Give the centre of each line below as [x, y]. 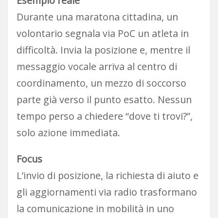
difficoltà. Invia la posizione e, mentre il [103, 50]
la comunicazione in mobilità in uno [95, 209]
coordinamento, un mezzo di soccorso [101, 83]
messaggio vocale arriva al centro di [97, 66]
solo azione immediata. [68, 132]
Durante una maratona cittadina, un [97, 17]
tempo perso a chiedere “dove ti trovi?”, [104, 116]
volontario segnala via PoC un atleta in [102, 33]
